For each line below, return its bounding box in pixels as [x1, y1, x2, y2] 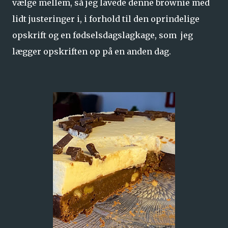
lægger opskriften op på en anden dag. [12, 46, 171, 56]
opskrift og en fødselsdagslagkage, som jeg [12, 30, 193, 40]
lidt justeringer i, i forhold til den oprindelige [12, 14, 199, 24]
